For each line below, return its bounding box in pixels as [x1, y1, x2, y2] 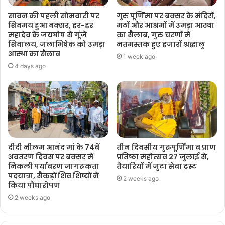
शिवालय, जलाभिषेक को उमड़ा [8, 39, 105, 49]
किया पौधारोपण [8, 180, 60, 191]
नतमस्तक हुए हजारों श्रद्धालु [117, 39, 205, 49]
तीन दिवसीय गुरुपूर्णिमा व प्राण [117, 142, 216, 153]
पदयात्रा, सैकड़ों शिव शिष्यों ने [8, 171, 99, 181]
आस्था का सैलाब [8, 48, 60, 59]
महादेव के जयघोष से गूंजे [8, 29, 87, 40]
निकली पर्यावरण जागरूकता [8, 161, 99, 172]
